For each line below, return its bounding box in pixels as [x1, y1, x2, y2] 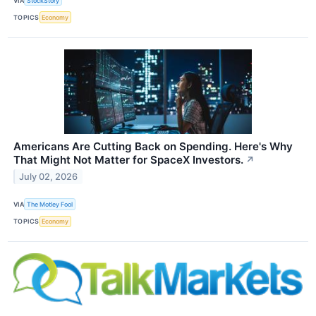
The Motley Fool [27, 200, 73, 209]
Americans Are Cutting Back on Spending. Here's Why [13, 139, 293, 153]
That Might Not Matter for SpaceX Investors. [13, 152, 243, 166]
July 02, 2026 [19, 171, 78, 183]
